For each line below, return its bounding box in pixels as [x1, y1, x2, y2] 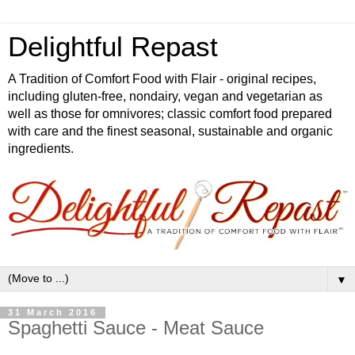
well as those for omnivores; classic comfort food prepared [8, 107, 332, 120]
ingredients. [8, 142, 74, 155]
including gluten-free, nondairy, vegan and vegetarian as [8, 90, 323, 103]
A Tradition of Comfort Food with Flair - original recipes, [8, 72, 316, 86]
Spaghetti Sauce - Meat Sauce [8, 317, 264, 339]
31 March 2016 [8, 307, 97, 318]
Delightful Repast [8, 32, 218, 62]
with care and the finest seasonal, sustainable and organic [8, 124, 333, 138]
